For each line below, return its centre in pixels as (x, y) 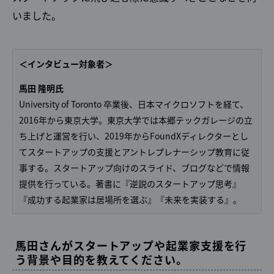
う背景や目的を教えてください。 (102, 259)
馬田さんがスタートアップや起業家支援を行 (131, 245)
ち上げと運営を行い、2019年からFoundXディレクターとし (134, 135)
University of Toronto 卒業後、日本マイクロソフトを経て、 (134, 104)
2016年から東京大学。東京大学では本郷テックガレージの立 (136, 120)
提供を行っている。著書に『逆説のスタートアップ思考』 (130, 183)
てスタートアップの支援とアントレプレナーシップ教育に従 (134, 151)
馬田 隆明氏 (41, 88)
